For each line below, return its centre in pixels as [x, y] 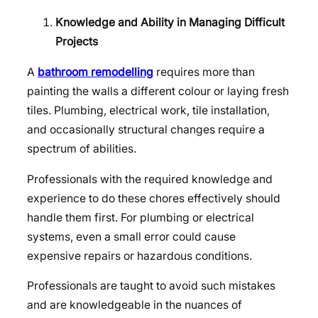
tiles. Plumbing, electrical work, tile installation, [148, 110]
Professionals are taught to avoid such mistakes [151, 286]
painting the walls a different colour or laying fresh [158, 91]
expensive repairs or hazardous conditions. [139, 256]
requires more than [204, 72]
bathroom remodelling [95, 72]
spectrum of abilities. [82, 148]
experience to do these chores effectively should [154, 198]
